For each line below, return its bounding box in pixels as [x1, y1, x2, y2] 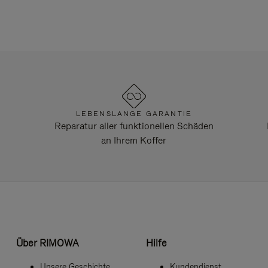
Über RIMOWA [16, 236, 79, 249]
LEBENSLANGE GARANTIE [75, 109, 193, 119]
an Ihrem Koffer [101, 134, 167, 147]
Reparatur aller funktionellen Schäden [54, 120, 214, 133]
